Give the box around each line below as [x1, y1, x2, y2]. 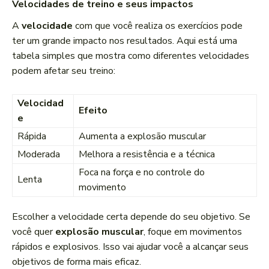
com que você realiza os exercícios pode [73, 19, 243, 33]
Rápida [17, 130, 46, 144]
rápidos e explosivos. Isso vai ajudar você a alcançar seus [12, 240, 249, 254]
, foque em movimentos [144, 225, 242, 239]
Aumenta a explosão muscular [79, 130, 206, 144]
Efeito [79, 104, 107, 118]
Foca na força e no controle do [79, 166, 205, 180]
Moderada [17, 148, 60, 162]
